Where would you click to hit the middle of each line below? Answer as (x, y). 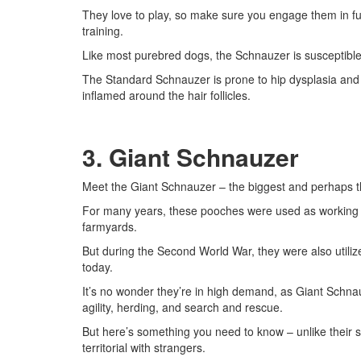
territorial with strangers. (144, 347)
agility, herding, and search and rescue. (183, 307)
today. (98, 267)
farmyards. (110, 226)
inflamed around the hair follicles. (166, 95)
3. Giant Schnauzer (191, 157)
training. (103, 31)
